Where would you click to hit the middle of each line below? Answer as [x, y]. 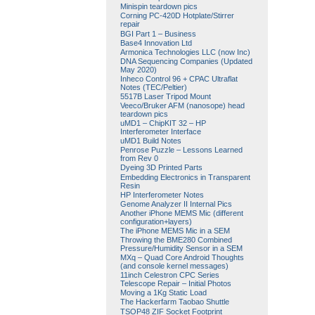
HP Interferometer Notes [162, 194]
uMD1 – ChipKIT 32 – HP [163, 123]
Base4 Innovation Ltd [156, 43]
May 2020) [138, 69]
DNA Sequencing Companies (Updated [186, 61]
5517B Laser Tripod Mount [165, 96]
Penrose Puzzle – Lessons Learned [181, 150]
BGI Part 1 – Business [158, 33]
